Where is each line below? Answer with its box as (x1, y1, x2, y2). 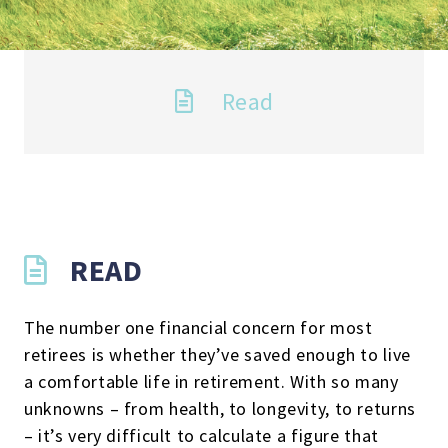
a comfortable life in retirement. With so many (24, 370, 399, 393)
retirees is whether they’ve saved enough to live (24, 343, 411, 366)
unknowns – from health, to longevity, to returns (24, 397, 416, 420)
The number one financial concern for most (24, 316, 373, 339)
